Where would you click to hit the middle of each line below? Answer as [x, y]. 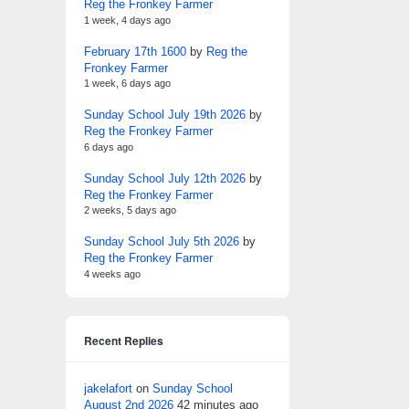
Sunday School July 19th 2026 [165, 115]
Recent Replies [124, 340]
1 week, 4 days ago [127, 20]
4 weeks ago [112, 273]
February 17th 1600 [135, 51]
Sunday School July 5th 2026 [162, 241]
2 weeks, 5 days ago [130, 210]
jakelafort [108, 388]
